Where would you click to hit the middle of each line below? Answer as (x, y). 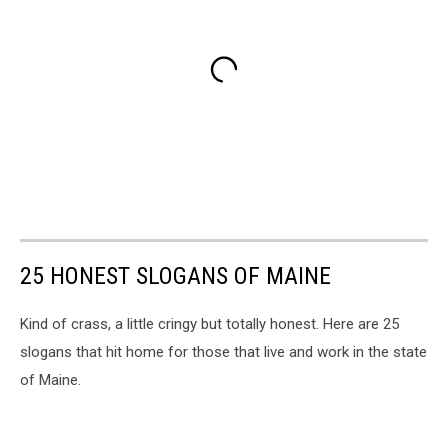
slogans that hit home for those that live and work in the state (223, 352)
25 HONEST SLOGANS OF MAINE (175, 276)
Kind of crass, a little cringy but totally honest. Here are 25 (209, 324)
